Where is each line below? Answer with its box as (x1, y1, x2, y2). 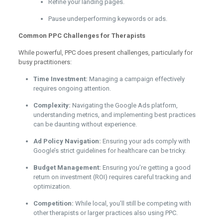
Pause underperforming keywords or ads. (48, 14, 167, 22)
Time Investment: (33, 75, 88, 83)
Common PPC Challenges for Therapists (18, 31, 145, 39)
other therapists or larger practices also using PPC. (33, 209, 178, 217)
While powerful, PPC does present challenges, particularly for (18, 48, 193, 56)
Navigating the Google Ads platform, (70, 101, 178, 109)
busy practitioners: (18, 58, 72, 66)
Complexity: (33, 101, 71, 109)
